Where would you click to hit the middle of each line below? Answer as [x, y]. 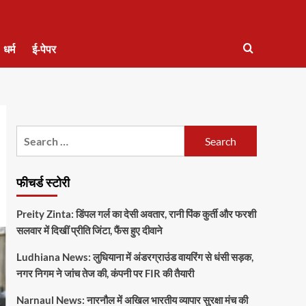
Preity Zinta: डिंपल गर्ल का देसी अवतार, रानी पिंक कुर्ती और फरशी [136, 214]
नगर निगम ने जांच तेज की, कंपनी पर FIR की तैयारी [105, 274]
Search [32, 134]
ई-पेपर [44, 50]
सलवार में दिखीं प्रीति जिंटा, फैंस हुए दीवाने [89, 231]
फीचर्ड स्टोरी [43, 184]
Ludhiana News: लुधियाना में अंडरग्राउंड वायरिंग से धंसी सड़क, [135, 257]
